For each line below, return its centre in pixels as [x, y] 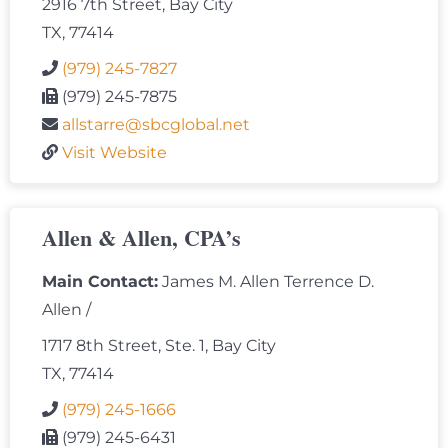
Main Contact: [100, 282]
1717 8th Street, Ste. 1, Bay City [159, 346]
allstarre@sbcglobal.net [156, 125]
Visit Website [114, 153]
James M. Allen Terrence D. [266, 282]
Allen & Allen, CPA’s [141, 238]
